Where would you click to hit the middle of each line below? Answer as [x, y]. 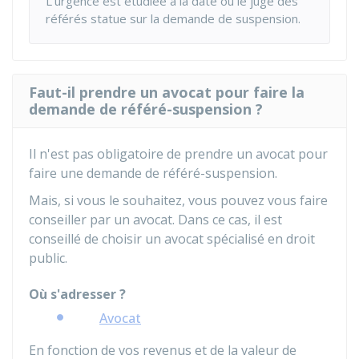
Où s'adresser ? [77, 294]
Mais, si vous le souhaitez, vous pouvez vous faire [178, 200]
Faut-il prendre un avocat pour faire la [167, 92]
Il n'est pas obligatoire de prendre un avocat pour [178, 154]
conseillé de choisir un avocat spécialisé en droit [172, 239]
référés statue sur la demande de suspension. [173, 18]
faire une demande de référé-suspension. [153, 173]
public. [48, 258]
